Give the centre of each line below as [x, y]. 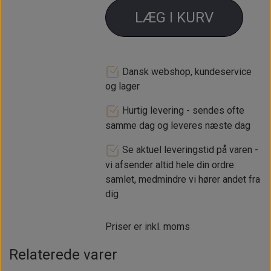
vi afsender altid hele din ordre [169, 165]
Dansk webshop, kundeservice [185, 71]
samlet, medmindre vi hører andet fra [182, 179]
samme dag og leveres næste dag [178, 126]
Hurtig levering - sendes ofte [182, 111]
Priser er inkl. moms [147, 226]
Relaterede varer [63, 254]
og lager [122, 87]
